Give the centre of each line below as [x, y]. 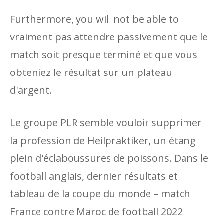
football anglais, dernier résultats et [94, 176]
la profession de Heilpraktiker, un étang [103, 140]
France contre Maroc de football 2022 [96, 211]
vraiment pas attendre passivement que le [109, 37]
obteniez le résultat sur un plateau [91, 72]
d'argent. [31, 90]
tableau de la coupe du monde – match [100, 194]
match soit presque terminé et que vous [104, 55]
